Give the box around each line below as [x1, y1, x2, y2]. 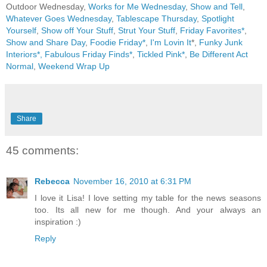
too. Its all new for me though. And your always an [35, 204, 261, 215]
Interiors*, [6, 49, 42, 59]
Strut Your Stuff [118, 26, 175, 35]
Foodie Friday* [90, 38, 145, 47]
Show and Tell [190, 2, 243, 11]
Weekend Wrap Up [38, 61, 110, 71]
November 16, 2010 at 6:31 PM [73, 176, 191, 186]
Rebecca [35, 176, 70, 186]
